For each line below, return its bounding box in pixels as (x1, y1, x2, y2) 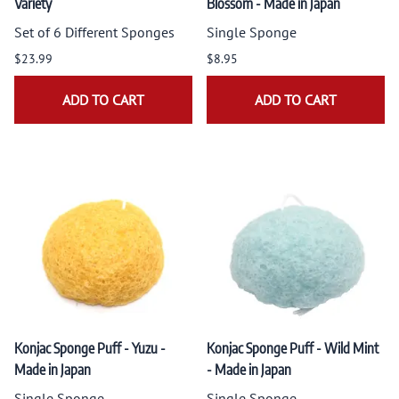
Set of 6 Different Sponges (14, 22, 175, 41)
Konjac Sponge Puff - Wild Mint (207, 338, 379, 357)
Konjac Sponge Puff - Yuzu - (14, 338, 166, 357)
